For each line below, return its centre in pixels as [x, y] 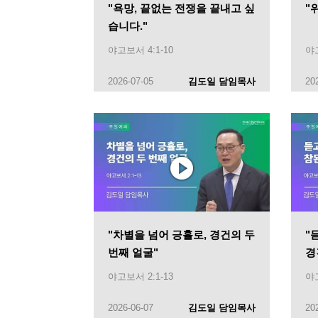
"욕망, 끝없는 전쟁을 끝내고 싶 [181, 8]
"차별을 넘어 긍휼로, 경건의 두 [181, 235]
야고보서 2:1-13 [141, 277]
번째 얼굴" [133, 253]
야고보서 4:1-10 [141, 50]
